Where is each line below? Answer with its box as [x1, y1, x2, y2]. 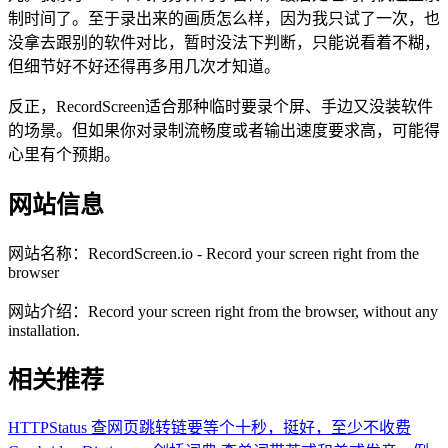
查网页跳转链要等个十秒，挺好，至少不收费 [91, 419, 411, 437]
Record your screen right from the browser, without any [88, 302, 438, 320]
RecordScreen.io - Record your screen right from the [88, 244, 419, 262]
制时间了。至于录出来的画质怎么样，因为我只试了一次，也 [8, 9, 440, 27]
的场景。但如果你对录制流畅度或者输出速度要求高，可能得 [8, 121, 440, 139]
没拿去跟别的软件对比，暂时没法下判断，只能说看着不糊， [8, 33, 440, 51]
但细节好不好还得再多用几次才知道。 [8, 57, 280, 75]
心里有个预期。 [8, 145, 120, 163]
